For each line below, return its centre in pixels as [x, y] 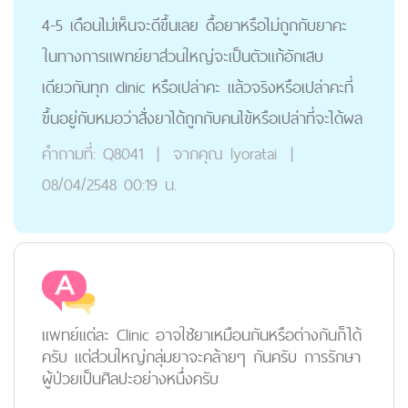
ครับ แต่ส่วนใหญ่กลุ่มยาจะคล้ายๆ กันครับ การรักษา [201, 357]
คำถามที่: [69, 153]
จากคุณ [194, 153]
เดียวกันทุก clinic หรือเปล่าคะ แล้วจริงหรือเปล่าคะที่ [198, 87]
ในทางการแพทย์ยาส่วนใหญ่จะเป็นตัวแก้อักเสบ [183, 56]
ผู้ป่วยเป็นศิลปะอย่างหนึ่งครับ [130, 378]
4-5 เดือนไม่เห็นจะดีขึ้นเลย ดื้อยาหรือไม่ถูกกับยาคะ [194, 25]
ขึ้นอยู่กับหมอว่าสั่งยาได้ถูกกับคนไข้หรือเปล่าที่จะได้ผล [202, 118]
